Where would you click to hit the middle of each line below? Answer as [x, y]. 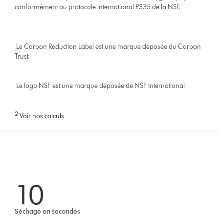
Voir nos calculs [41, 116]
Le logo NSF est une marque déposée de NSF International [100, 86]
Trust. [22, 56]
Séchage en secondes [48, 212]
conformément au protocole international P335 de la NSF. [98, 7]
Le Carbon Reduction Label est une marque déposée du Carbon [108, 46]
